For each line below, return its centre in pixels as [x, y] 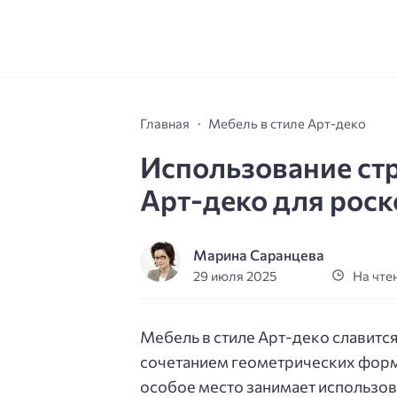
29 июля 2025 [235, 276]
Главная [165, 123]
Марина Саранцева [259, 255]
